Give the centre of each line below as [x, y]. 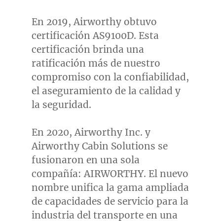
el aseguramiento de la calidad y [106, 91]
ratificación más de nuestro [96, 63]
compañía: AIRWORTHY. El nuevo [110, 174]
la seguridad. [61, 105]
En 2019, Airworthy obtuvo [94, 22]
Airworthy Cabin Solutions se [99, 146]
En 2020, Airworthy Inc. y [91, 132]
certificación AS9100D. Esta [95, 36]
